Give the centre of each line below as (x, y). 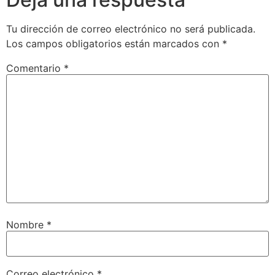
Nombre (26, 224)
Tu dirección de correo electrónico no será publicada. (131, 29)
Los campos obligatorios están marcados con (114, 44)
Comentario (35, 68)
